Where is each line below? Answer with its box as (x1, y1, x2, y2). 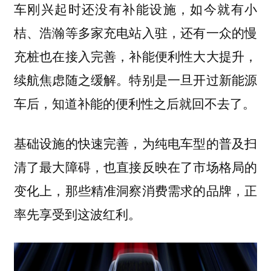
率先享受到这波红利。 (13, 204, 141, 223)
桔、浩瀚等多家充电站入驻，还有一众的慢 (13, 22, 258, 41)
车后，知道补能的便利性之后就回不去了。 (13, 93, 255, 112)
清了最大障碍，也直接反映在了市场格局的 (13, 157, 258, 176)
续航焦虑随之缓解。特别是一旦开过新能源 (13, 70, 258, 88)
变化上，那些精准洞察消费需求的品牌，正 (13, 181, 258, 200)
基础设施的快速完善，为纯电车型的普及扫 (13, 134, 258, 152)
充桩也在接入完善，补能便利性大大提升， (13, 46, 258, 65)
